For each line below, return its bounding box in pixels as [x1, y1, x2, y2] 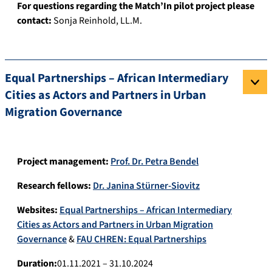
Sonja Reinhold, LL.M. [53, 14, 142, 28]
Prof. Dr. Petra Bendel [110, 155, 199, 169]
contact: [17, 14, 53, 28]
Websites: [17, 203, 58, 217]
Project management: [17, 155, 110, 169]
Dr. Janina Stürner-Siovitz [93, 179, 200, 193]
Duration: [17, 257, 57, 271]
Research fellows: [17, 179, 93, 193]
